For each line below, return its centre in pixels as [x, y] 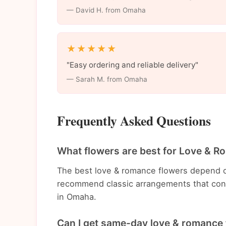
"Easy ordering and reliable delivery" [132, 65]
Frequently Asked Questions [134, 121]
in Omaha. [77, 196]
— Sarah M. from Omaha [107, 79]
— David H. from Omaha [106, 10]
